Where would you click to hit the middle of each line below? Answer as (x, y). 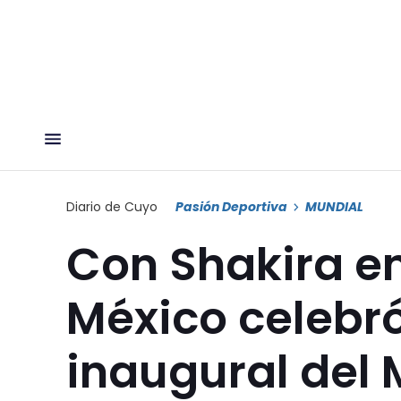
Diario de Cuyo (112, 206)
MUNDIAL (334, 206)
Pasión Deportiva (231, 206)
